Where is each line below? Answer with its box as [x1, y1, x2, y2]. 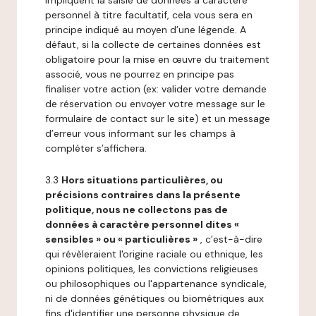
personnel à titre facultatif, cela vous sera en [45, 8, 253, 21]
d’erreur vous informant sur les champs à [45, 127, 236, 140]
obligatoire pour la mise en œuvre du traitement [45, 53, 269, 66]
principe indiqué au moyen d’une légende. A [45, 23, 246, 36]
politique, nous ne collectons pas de [45, 203, 228, 216]
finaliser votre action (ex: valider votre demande [45, 83, 267, 95]
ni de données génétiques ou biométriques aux [45, 292, 264, 305]
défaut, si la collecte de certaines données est [45, 38, 261, 51]
